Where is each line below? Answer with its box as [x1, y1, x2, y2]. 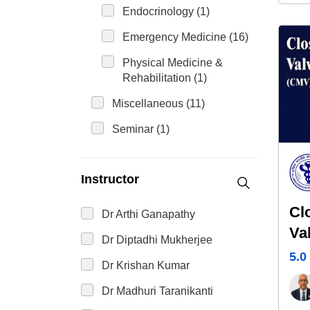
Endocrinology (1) [122, 6, 210, 17]
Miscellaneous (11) [112, 98, 205, 109]
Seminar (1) [112, 123, 170, 135]
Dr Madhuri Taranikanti [102, 285, 213, 297]
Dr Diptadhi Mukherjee [102, 234, 212, 246]
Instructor [81, 172, 139, 186]
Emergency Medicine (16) [122, 31, 248, 43]
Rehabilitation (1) [122, 72, 207, 84]
